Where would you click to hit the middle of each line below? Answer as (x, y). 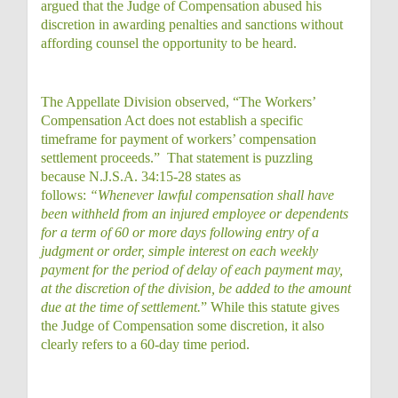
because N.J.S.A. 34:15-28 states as (141, 176)
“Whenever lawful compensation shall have (212, 195)
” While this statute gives (270, 307)
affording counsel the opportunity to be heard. (171, 43)
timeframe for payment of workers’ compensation (179, 139)
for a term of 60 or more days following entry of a (180, 232)
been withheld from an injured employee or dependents (195, 214)
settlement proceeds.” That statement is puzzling (177, 158)
